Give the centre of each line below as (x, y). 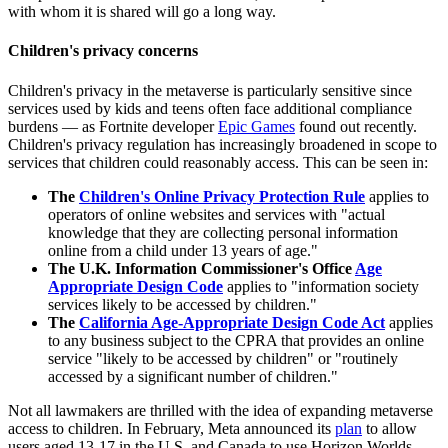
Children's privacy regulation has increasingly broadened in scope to (222, 144)
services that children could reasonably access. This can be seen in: (218, 162)
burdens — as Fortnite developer (113, 126)
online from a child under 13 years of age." (183, 250)
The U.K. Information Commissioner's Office (201, 268)
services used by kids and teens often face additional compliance (210, 108)
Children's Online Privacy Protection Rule (222, 196)
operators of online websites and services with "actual (216, 214)
